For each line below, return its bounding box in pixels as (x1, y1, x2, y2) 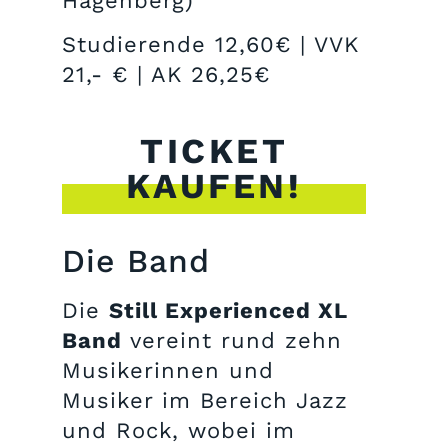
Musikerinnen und (62, 358, 274, 384)
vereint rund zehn (122, 328, 342, 354)
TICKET (140, 130, 288, 173)
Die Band (62, 242, 210, 281)
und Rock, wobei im (62, 418, 295, 444)
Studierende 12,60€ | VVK (62, 31, 359, 57)
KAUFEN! (125, 165, 303, 208)
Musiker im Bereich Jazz (62, 388, 348, 414)
